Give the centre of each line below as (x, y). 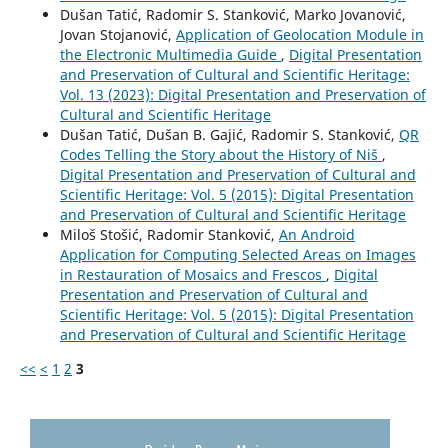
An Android (316, 234)
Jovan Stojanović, (117, 34)
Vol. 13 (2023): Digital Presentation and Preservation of (242, 94)
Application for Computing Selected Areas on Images (237, 254)
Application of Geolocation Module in (299, 34)
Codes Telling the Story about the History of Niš (220, 154)
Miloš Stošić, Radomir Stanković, (169, 234)
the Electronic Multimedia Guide (170, 54)
